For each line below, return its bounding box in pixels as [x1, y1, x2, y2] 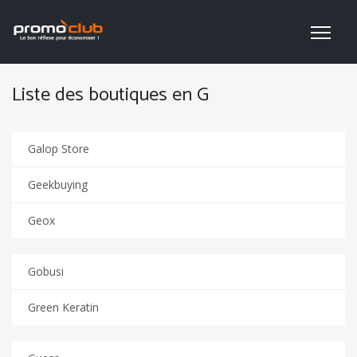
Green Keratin [28, 300, 99, 315]
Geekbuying [28, 177, 88, 192]
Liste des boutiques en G [12, 80, 209, 111]
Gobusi [28, 264, 64, 279]
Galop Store [28, 141, 89, 156]
